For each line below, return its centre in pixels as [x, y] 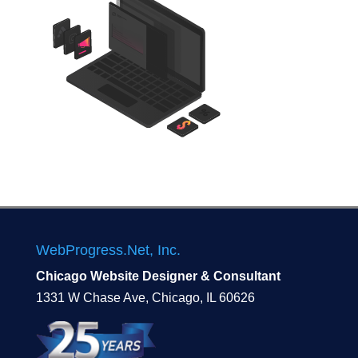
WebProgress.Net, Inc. [108, 251]
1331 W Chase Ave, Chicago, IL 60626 [145, 298]
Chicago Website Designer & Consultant [158, 276]
